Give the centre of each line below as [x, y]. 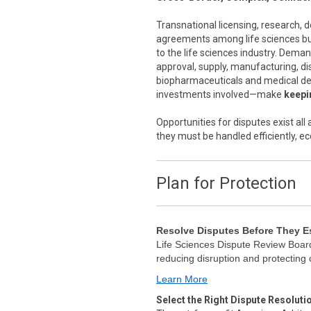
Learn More [182, 279]
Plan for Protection [226, 183]
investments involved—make [219, 94]
